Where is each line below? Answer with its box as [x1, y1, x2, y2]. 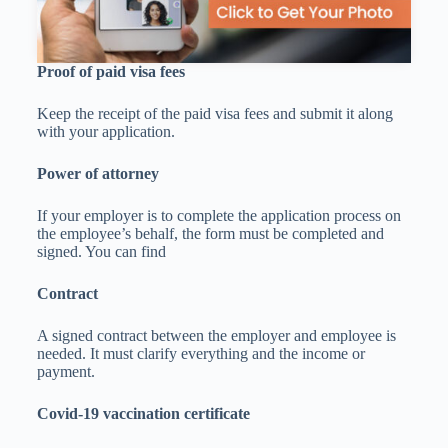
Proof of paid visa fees [36, 63, 189, 81]
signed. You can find [36, 243, 166, 261]
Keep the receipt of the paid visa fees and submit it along [36, 105, 393, 123]
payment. [36, 363, 95, 381]
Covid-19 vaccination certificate [36, 405, 254, 423]
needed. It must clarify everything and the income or [36, 345, 365, 363]
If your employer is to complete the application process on [36, 207, 401, 225]
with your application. [36, 123, 175, 141]
